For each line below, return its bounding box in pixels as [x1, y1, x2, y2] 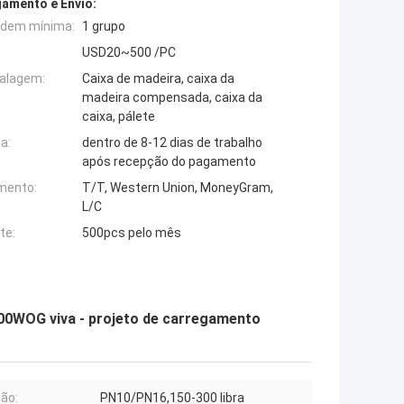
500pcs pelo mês [82, 225, 181, 241]
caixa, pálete [82, 109, 155, 124]
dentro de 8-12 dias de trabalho [82, 135, 262, 151]
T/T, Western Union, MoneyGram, [82, 180, 273, 196]
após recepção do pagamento [82, 154, 256, 170]
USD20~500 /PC [82, 45, 176, 60]
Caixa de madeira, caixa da [82, 71, 234, 87]
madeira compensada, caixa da [82, 90, 262, 106]
